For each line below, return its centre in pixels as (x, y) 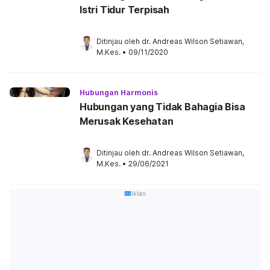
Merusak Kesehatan (127, 121)
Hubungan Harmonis (119, 93)
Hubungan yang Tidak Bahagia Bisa (162, 107)
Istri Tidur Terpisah (124, 10)
